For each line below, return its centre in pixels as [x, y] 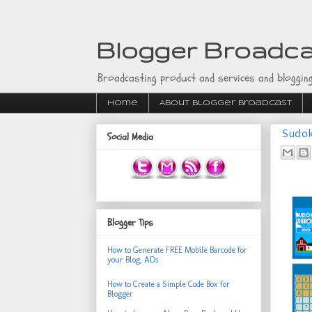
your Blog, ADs [133, 259]
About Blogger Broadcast [226, 103]
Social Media [130, 137]
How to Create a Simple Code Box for [169, 284]
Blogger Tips [130, 222]
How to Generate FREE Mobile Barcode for [177, 250]
